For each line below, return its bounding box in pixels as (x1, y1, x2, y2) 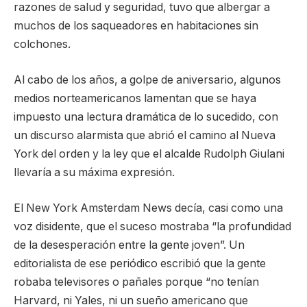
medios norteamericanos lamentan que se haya (14, 92, 256, 106)
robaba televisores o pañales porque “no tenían (14, 275, 259, 288)
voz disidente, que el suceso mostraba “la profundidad (14, 219, 291, 233)
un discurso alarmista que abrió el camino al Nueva (14, 129, 275, 143)
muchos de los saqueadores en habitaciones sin (14, 19, 258, 33)
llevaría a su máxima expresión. (14, 166, 175, 180)
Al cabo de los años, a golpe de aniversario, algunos (14, 73, 281, 87)
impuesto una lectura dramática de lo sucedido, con (14, 110, 278, 124)
